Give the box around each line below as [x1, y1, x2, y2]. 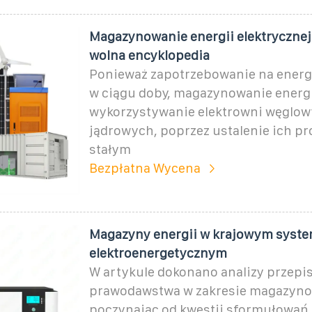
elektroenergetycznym [88, 245, 227, 260]
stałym [88, 141, 131, 157]
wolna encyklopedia [88, 47, 210, 63]
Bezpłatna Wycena [88, 160, 201, 175]
